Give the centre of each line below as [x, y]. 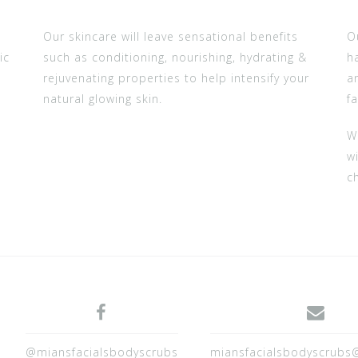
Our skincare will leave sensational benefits [171, 36]
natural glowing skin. [103, 99]
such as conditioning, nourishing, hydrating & [175, 57]
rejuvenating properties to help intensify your [176, 78]
